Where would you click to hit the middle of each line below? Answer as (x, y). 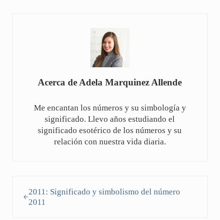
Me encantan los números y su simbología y (110, 108)
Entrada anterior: (41, 181)
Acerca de (59, 82)
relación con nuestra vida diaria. (110, 141)
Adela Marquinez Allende (131, 82)
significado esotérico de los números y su (110, 130)
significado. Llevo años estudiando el (110, 119)
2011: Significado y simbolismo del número (104, 192)
